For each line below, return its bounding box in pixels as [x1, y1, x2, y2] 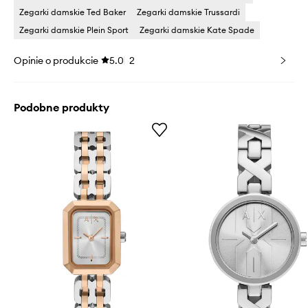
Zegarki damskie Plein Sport [19, 25, 129, 35]
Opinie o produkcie [14, 54, 98, 67]
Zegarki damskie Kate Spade [140, 25, 254, 35]
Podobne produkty [14, 100, 109, 114]
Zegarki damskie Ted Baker [19, 7, 126, 17]
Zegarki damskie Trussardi [137, 7, 240, 17]
